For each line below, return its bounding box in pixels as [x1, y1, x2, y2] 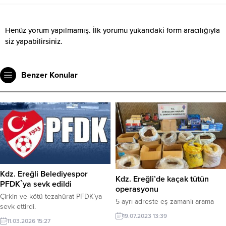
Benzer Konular [21, 70, 78, 80]
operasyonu [116, 184, 158, 195]
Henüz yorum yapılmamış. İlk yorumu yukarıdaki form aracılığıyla [5, 25, 220, 35]
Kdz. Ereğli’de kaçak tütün [116, 174, 209, 185]
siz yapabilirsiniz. [5, 36, 63, 46]
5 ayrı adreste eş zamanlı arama [116, 197, 214, 206]
